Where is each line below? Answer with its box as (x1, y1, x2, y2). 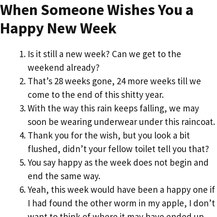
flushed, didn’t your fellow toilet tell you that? (28, 143, 209, 155)
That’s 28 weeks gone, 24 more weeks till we (28, 75, 201, 87)
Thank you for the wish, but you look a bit (28, 129, 190, 141)
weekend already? (28, 62, 100, 73)
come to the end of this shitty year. (28, 89, 164, 100)
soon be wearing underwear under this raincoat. (28, 116, 215, 127)
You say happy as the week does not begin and (28, 156, 209, 168)
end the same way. (28, 170, 100, 182)
